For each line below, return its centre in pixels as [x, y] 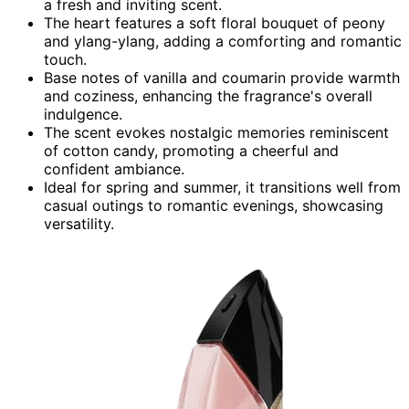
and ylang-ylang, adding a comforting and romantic [223, 41]
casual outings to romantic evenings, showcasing [214, 205]
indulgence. [83, 114]
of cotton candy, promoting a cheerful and [191, 150]
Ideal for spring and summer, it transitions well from [222, 187]
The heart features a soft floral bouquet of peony [215, 22]
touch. [65, 59]
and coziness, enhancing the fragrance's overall [208, 95]
